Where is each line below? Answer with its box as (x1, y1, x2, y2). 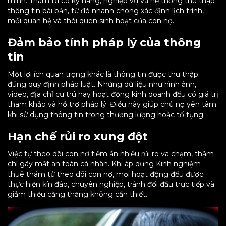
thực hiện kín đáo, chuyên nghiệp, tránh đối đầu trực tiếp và (8, 180, 214, 189)
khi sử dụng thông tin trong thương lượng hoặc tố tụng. (8, 110, 205, 119)
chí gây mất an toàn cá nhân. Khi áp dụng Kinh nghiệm (8, 159, 201, 168)
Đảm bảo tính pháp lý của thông (8, 36, 201, 49)
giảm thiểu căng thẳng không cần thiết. (8, 190, 147, 199)
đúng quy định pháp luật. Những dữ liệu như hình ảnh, (8, 80, 196, 89)
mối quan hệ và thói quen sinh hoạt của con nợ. (8, 16, 174, 25)
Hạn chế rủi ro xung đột (8, 130, 148, 143)
